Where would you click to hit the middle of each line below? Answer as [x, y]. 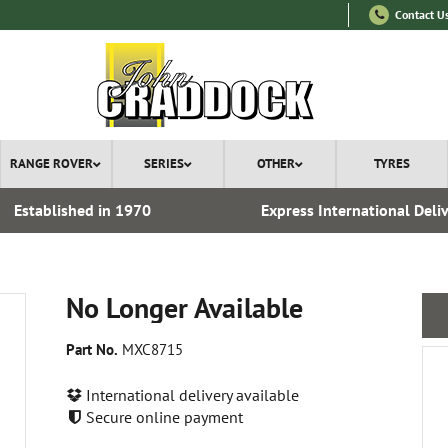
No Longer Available [184, 307]
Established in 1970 [82, 210]
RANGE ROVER [52, 163]
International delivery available [190, 394]
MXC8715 [150, 349]
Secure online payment [162, 416]
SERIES [163, 163]
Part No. [92, 349]
